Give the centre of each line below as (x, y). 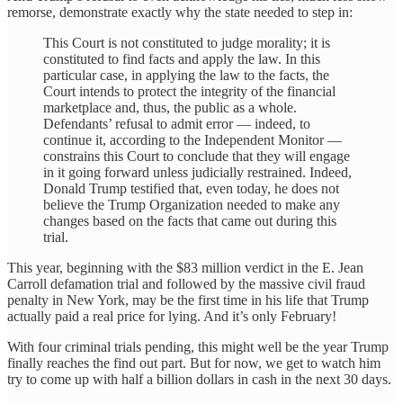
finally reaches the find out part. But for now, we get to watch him (194, 363)
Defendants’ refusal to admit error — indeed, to (177, 123)
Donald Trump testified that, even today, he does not (191, 188)
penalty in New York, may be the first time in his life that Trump (188, 300)
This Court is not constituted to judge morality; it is (187, 42)
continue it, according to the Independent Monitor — (193, 139)
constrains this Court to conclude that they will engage (197, 156)
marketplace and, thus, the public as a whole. (170, 107)
